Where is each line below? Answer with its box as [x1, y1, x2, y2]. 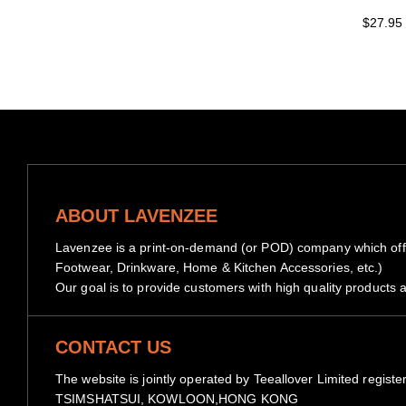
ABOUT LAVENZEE [55, 206, 217, 227]
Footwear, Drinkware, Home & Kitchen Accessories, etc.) [55, 260, 383, 275]
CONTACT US [55, 337, 171, 358]
